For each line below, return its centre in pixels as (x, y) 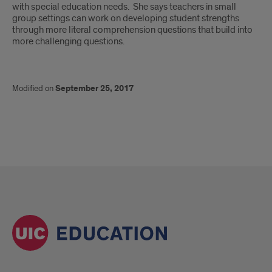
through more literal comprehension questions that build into (132, 30)
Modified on (34, 88)
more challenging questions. (68, 41)
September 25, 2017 (94, 89)
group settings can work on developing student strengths (126, 18)
